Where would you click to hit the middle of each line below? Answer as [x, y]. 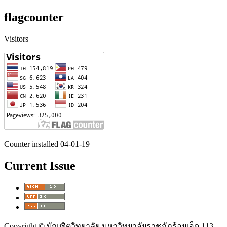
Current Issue [40, 165]
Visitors [16, 39]
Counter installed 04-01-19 [47, 144]
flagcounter [34, 17]
